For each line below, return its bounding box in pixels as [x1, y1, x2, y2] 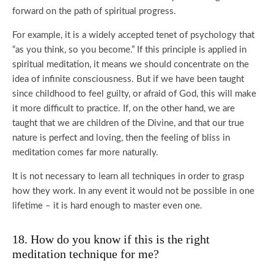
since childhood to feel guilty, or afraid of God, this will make [12, 89, 256, 98]
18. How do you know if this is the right [12, 232, 210, 246]
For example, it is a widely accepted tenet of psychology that [12, 31, 254, 40]
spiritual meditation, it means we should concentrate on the [12, 60, 249, 69]
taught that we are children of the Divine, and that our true [12, 119, 244, 128]
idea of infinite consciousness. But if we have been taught [12, 75, 244, 84]
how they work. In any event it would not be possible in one [12, 187, 254, 196]
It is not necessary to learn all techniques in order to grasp [12, 172, 244, 181]
